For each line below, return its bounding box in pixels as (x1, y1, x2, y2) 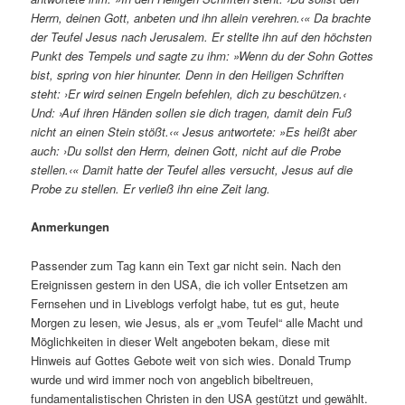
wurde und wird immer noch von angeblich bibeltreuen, (31, 370, 315, 388)
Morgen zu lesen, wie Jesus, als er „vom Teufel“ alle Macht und (31, 313, 363, 331)
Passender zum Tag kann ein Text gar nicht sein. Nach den (31, 256, 342, 274)
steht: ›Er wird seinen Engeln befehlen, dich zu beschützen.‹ (31, 85, 347, 103)
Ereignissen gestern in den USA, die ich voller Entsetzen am (31, 275, 349, 293)
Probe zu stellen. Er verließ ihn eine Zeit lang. (31, 180, 271, 198)
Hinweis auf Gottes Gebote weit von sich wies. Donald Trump (31, 351, 352, 369)
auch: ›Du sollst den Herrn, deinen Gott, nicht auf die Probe (31, 142, 342, 160)
